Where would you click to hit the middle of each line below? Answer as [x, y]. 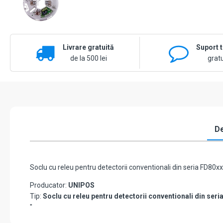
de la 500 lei [88, 58]
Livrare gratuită [89, 48]
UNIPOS [81, 185]
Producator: [49, 185]
